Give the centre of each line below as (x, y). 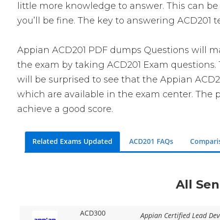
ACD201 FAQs (151, 141)
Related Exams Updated (73, 141)
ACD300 (93, 213)
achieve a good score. (65, 109)
